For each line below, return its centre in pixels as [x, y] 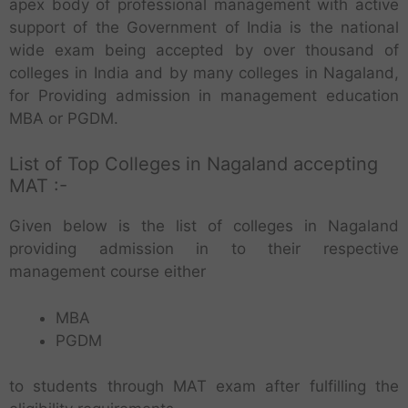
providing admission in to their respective [204, 249]
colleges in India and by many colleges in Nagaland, [204, 72]
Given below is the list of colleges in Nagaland [204, 226]
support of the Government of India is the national [204, 27]
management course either [107, 272]
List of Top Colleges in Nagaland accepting [194, 164]
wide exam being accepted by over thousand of [204, 50]
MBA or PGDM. [64, 118]
